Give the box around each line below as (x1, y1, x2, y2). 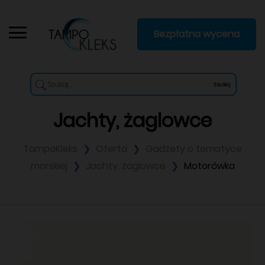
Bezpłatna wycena (153, 27, 240, 41)
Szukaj (213, 80, 230, 89)
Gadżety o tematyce (146, 141, 242, 156)
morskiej (30, 159, 70, 173)
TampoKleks (23, 141, 80, 156)
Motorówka (183, 159, 235, 173)
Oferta (96, 141, 130, 156)
